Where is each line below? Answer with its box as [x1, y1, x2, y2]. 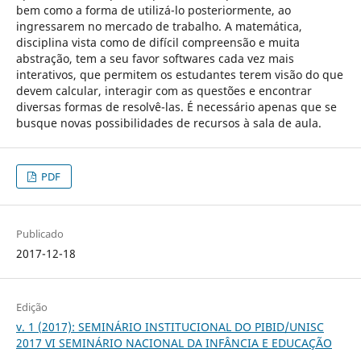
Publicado [15, 226, 64, 242]
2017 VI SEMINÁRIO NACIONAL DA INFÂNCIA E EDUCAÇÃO [15, 335, 332, 351]
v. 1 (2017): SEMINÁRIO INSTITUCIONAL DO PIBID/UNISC [15, 319, 324, 335]
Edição [15, 300, 48, 315]
